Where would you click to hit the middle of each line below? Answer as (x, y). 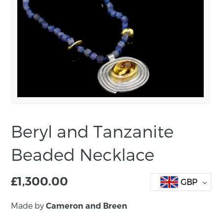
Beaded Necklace (83, 154)
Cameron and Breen (87, 206)
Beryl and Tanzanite (92, 131)
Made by (29, 205)
